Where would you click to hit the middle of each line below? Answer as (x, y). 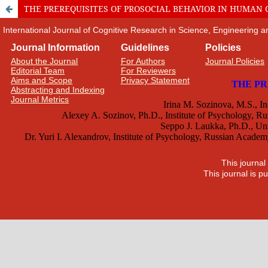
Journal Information (56, 47)
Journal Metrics (40, 99)
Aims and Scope (42, 80)
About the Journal (45, 61)
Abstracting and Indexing (58, 90)
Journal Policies (234, 61)
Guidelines (145, 47)
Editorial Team (38, 71)
